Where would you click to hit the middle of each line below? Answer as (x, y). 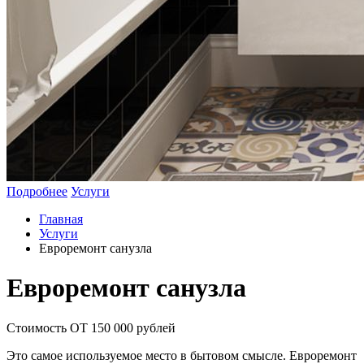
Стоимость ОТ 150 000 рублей (91, 327)
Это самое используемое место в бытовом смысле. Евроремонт (182, 355)
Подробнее (37, 191)
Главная (61, 219)
